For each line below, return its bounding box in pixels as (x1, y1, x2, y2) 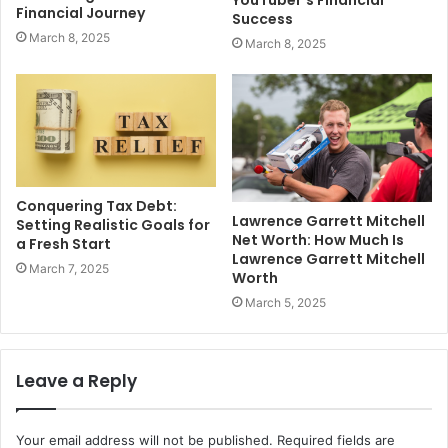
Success (232, 8, 293, 29)
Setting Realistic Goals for (16, 214, 210, 235)
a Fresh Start (16, 233, 111, 254)
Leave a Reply (16, 369, 137, 394)
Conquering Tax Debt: (16, 195, 177, 216)
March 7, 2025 (29, 260, 109, 276)
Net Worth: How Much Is (232, 230, 404, 251)
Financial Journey (16, 2, 145, 23)
